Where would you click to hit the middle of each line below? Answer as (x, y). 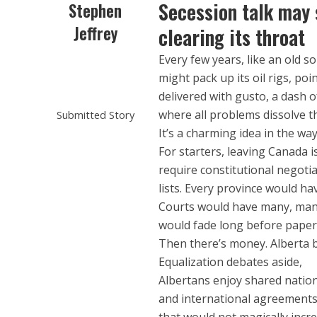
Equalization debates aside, (231, 262)
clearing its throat (232, 37)
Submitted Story (95, 115)
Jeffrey (95, 33)
